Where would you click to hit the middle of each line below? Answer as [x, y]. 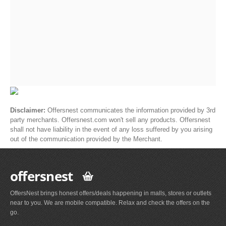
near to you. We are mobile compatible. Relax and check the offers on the [110, 203]
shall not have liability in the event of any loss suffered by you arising [111, 129]
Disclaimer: [29, 110]
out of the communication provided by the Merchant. [86, 139]
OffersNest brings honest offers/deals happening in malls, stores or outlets [111, 193]
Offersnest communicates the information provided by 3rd [131, 110]
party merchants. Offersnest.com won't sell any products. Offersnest [110, 120]
